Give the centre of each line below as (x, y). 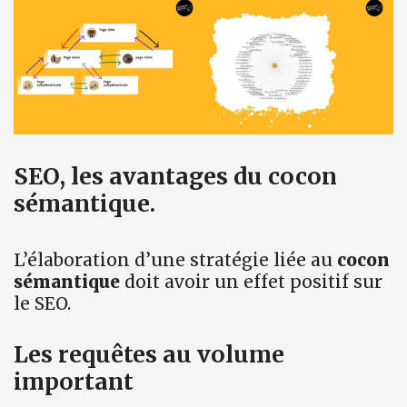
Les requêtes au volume (149, 354)
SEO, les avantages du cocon (175, 177)
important (74, 381)
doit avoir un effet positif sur (251, 282)
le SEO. (42, 304)
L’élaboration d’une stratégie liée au (175, 260)
